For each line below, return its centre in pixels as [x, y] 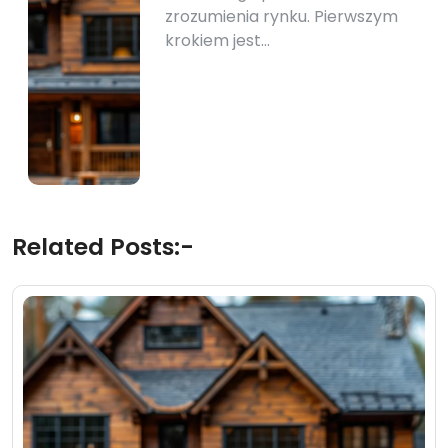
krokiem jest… [218, 40]
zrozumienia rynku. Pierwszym [282, 16]
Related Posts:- [103, 246]
